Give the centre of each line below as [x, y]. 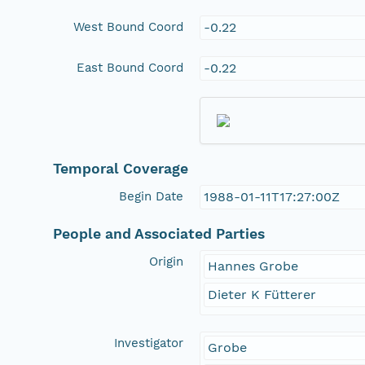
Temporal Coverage [121, 168]
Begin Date [152, 196]
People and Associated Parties [159, 233]
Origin [167, 261]
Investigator [149, 343]
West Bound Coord [129, 26]
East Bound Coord [130, 67]
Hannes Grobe [253, 266]
